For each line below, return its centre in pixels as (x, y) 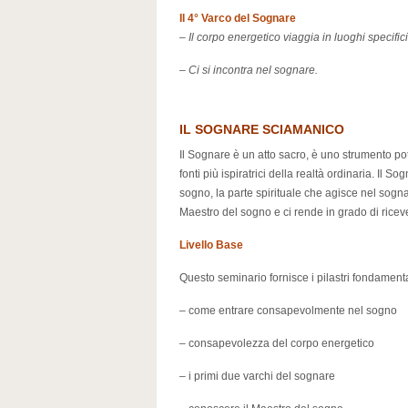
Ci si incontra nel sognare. (253, 70)
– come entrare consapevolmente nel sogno (288, 311)
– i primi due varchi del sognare (257, 376)
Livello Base (211, 245)
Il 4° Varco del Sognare (238, 18)
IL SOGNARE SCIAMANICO (262, 129)
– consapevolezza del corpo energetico (277, 343)
